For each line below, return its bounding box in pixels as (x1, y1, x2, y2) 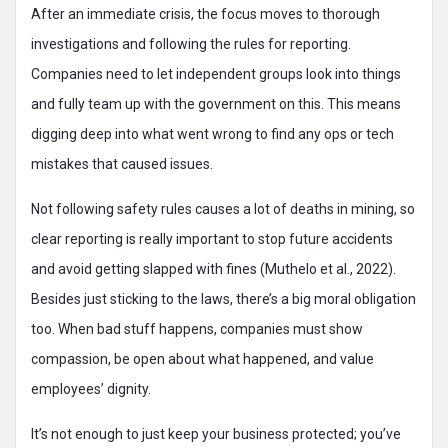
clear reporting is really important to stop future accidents (31, 231, 393, 247)
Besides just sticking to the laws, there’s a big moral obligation (31, 291, 416, 307)
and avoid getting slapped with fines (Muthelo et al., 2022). (31, 261, 396, 277)
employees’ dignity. (31, 381, 151, 397)
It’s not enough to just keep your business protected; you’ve (31, 426, 401, 442)
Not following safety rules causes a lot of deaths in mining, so (31, 201, 415, 217)
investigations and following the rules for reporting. (31, 36, 351, 52)
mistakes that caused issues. (31, 156, 213, 172)
